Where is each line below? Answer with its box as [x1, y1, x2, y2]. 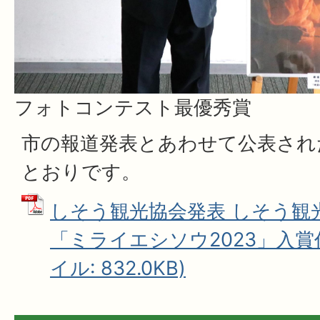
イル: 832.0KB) [50, 256, 186, 281]
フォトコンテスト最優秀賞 [14, 96, 251, 120]
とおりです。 [21, 160, 141, 184]
